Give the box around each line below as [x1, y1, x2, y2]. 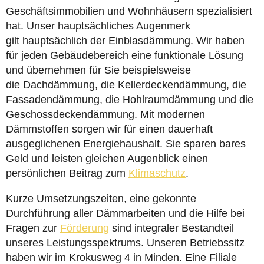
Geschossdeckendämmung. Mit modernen [6, 108, 205, 120]
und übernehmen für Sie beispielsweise [6, 64, 191, 76]
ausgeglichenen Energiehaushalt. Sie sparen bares [6, 138, 246, 150]
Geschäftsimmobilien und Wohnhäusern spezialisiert [6, 5, 252, 17]
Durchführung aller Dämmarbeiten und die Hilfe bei [6, 207, 245, 219]
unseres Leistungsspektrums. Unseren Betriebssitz [6, 237, 245, 249]
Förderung [60, 222, 109, 234]
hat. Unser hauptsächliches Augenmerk [6, 20, 190, 32]
